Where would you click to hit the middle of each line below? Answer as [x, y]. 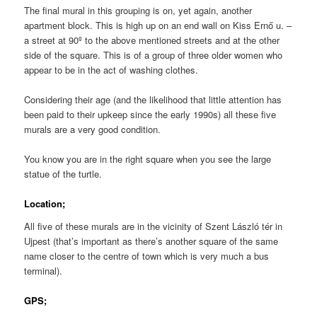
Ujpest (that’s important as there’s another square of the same [151, 241]
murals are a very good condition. [93, 129]
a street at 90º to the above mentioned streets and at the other [152, 40]
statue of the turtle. [63, 174]
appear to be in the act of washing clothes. [111, 69]
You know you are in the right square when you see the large [148, 159]
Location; [45, 204]
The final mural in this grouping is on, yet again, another [138, 10]
